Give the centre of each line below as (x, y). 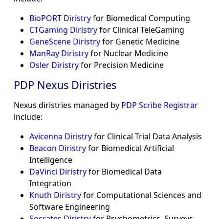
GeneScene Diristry (65, 42)
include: (28, 117)
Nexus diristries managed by (67, 105)
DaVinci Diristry (58, 172)
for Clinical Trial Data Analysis (147, 137)
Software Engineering (70, 207)
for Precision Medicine (121, 65)
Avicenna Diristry (61, 137)
